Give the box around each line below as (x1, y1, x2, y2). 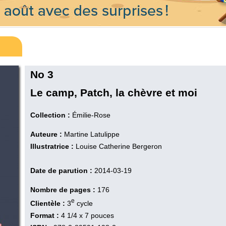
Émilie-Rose (72, 111, 110, 119)
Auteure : (30, 130, 62, 138)
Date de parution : (30, 166, 92, 175)
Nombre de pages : (30, 186, 95, 194)
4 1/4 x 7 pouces (59, 211, 114, 219)
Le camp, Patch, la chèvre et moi (30, 87, 197, 98)
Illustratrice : (30, 142, 74, 150)
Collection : (30, 111, 70, 119)
